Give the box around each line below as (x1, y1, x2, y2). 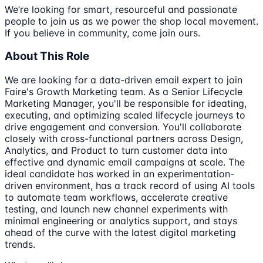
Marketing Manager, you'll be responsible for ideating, (5, 97, 247, 109)
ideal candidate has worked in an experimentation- (5, 167, 234, 180)
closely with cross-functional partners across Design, (5, 132, 243, 144)
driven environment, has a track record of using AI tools (5, 179, 255, 191)
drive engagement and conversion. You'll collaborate (5, 120, 241, 133)
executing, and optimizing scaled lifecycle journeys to (5, 109, 245, 121)
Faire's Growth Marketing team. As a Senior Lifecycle (5, 85, 242, 97)
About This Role (5, 49, 89, 63)
